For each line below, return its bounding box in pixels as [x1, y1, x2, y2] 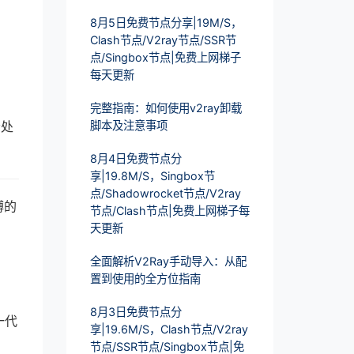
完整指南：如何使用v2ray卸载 [89, 101, 242, 115]
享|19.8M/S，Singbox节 [89, 169, 215, 183]
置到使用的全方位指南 [89, 272, 201, 286]
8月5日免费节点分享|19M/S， [89, 16, 242, 30]
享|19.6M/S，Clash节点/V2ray [89, 322, 248, 337]
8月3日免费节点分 [89, 305, 182, 319]
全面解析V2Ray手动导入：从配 [89, 254, 247, 269]
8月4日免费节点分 [89, 152, 182, 166]
